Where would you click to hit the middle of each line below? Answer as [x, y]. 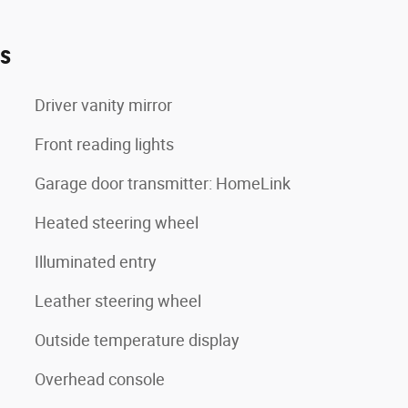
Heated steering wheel [117, 223]
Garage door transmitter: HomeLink [163, 184]
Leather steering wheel [118, 301]
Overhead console [100, 379]
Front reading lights [104, 144]
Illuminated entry [96, 262]
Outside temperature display [137, 340]
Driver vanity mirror [103, 105]
